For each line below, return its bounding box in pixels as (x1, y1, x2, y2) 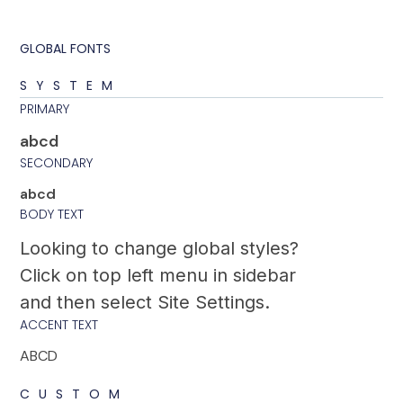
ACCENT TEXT (20, 315, 99, 334)
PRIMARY (20, 99, 70, 118)
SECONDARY (20, 153, 94, 172)
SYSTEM (20, 76, 122, 94)
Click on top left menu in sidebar (20, 264, 297, 286)
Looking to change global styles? (20, 237, 300, 259)
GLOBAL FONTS (20, 39, 112, 58)
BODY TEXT (20, 204, 85, 223)
